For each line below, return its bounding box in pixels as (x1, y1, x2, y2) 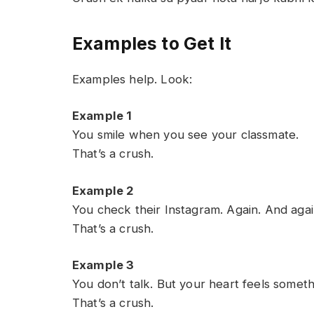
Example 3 (72, 258, 135, 273)
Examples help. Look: (72, 71, 193, 86)
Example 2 (72, 183, 135, 198)
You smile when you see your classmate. (72, 128, 299, 142)
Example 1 (72, 109, 132, 123)
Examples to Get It (72, 33, 231, 55)
